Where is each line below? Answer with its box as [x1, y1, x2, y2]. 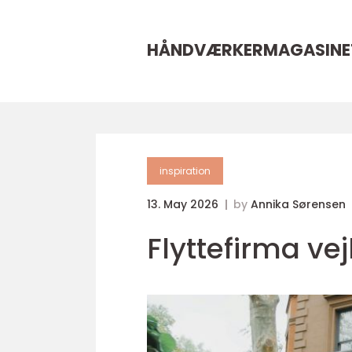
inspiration [159, 164, 211, 178]
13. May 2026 [147, 196, 222, 212]
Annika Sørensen [251, 196, 346, 212]
